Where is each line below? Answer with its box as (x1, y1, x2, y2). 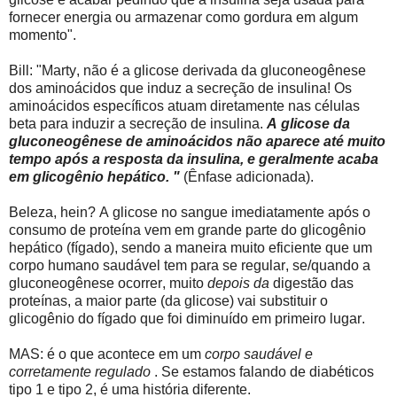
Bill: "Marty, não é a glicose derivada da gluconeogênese (9, 62, 366, 78)
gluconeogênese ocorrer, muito (9, 275, 207, 291)
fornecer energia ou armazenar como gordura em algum (9, 9, 358, 25)
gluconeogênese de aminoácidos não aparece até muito (9, 133, 385, 149)
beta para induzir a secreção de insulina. (9, 115, 267, 131)
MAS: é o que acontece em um (9, 346, 205, 362)
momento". (9, 27, 76, 43)
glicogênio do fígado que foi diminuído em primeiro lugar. (9, 310, 365, 326)
